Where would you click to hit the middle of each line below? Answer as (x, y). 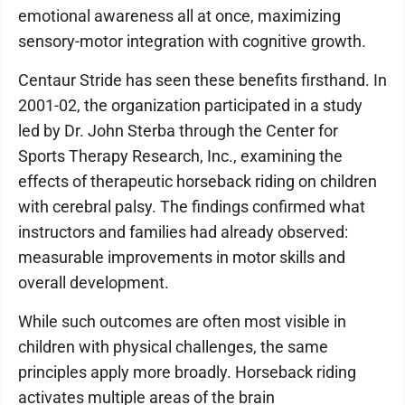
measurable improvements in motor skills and (182, 257)
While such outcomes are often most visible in (182, 321)
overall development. (94, 283)
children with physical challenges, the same (173, 347)
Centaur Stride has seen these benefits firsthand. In (202, 80)
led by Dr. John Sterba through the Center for (178, 131)
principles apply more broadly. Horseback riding (187, 372)
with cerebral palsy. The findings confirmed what (192, 207)
